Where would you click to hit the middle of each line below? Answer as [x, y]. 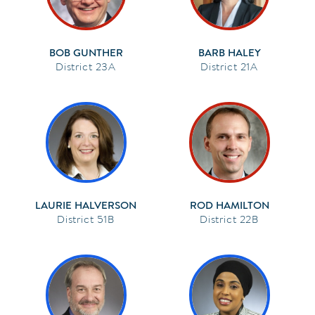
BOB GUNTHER [86, 52]
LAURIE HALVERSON [86, 205]
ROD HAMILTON [229, 205]
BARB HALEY [229, 52]
